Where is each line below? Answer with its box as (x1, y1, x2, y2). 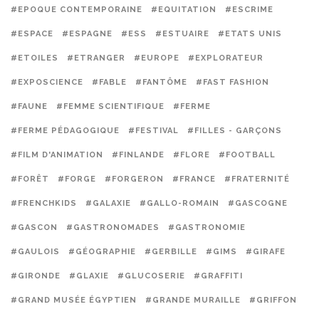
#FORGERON (105, 174, 164, 184)
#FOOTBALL (219, 150, 276, 159)
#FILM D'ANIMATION (11, 150, 103, 159)
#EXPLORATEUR (188, 53, 263, 63)
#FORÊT (11, 174, 49, 184)
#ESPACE (11, 29, 53, 38)
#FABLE (92, 78, 127, 87)
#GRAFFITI (194, 271, 243, 281)
